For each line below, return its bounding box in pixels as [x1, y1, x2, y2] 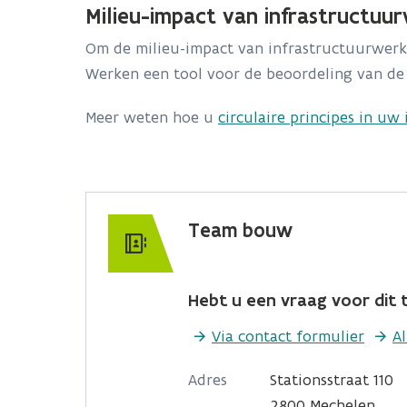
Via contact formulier [212, 326, 364, 346]
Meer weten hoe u [85, 107, 218, 127]
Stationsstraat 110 [270, 370, 393, 390]
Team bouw [188, 218, 293, 243]
